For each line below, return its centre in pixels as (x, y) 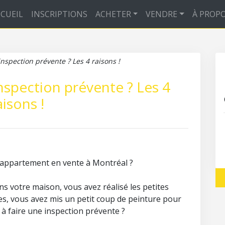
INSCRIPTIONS (59, 14)
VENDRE (162, 14)
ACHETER (113, 14)
